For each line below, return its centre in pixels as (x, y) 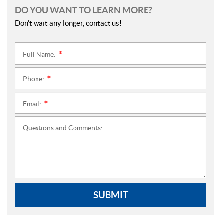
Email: (33, 104)
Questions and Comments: (63, 128)
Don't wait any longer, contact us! (68, 23)
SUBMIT (110, 195)
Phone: (34, 79)
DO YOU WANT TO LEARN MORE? (84, 10)
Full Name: (40, 55)
